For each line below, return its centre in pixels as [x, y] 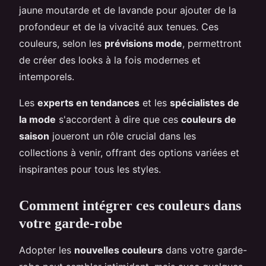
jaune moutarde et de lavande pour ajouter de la [128, 10]
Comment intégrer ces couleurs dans [130, 205]
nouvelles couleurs [118, 250]
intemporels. [47, 76]
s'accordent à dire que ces [118, 119]
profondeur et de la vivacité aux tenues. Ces [119, 26]
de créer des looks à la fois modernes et [110, 60]
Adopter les [47, 250]
